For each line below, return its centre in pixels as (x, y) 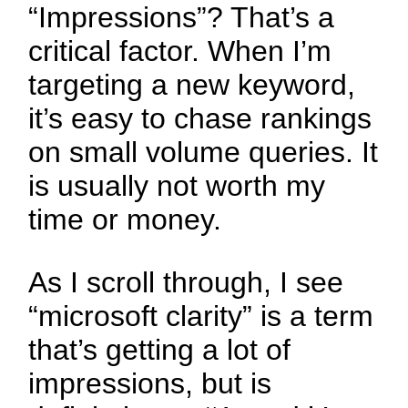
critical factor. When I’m (180, 51)
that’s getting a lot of (160, 350)
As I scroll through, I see (186, 283)
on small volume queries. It (204, 153)
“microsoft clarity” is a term (201, 316)
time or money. (125, 220)
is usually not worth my (177, 186)
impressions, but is (150, 384)
